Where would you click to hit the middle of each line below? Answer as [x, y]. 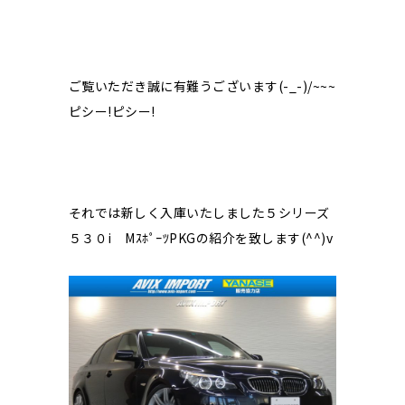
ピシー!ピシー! [112, 111]
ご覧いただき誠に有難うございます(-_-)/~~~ [202, 85]
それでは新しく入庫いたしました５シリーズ [199, 212]
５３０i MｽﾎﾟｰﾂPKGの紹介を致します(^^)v [201, 237]
